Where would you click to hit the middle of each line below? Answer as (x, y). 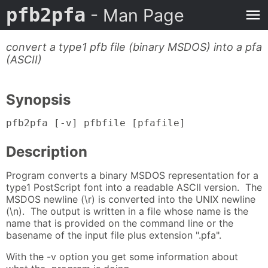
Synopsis (38, 100)
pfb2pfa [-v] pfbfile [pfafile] (96, 123)
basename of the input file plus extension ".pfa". (114, 235)
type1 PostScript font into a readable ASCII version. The (134, 187)
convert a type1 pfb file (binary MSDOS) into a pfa (134, 47)
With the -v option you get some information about (122, 256)
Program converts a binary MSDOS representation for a (132, 175)
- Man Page (135, 15)
